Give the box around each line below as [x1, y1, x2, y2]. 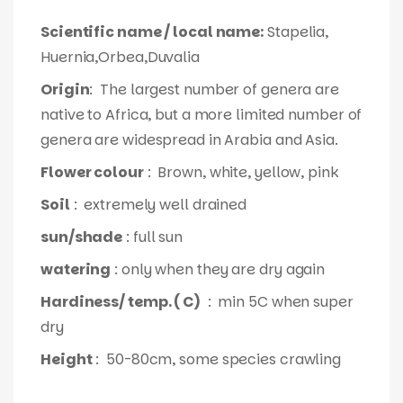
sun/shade [40, 227, 123, 247]
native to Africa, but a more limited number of [40, 104, 363, 125]
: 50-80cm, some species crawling [92, 349, 342, 370]
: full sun [122, 227, 184, 247]
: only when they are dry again [111, 259, 326, 280]
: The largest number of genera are [89, 79, 339, 100]
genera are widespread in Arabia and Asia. [40, 130, 338, 150]
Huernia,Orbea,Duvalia [40, 47, 200, 67]
